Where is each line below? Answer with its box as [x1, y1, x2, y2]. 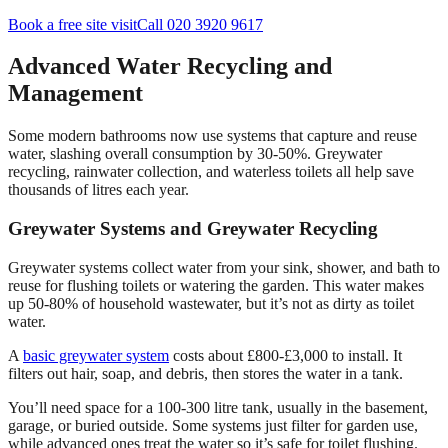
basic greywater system [23, 346, 169, 364]
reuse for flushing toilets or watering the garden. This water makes [8, 276, 424, 294]
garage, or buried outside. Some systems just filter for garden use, [8, 416, 418, 434]
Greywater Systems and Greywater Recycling [8, 218, 378, 240]
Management [8, 80, 143, 107]
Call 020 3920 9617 [137, 15, 263, 33]
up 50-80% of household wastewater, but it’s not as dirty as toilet [8, 294, 414, 312]
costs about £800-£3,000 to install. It [169, 346, 402, 364]
